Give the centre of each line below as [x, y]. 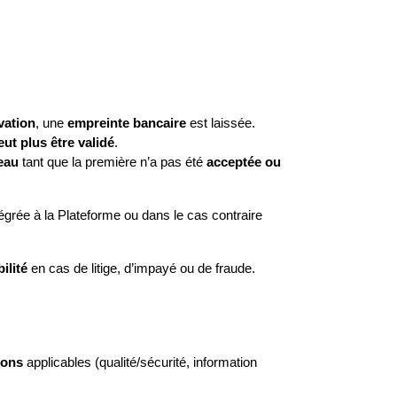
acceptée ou [244, 163]
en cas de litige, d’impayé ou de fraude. [141, 269]
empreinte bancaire [127, 124]
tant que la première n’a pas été [113, 163]
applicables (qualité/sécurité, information [140, 363]
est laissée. [221, 124]
